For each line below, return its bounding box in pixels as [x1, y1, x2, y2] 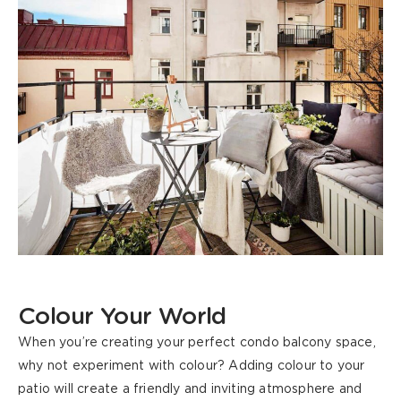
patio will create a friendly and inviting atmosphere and [18, 383, 363, 397]
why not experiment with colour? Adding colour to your [18, 360, 365, 373]
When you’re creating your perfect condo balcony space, [18, 337, 376, 350]
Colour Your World [18, 305, 226, 329]
